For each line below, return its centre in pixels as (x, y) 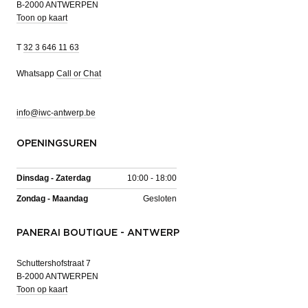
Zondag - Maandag (52, 198)
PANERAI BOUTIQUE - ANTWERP (98, 233)
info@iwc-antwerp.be (56, 112)
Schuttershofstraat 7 (54, 263)
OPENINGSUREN (57, 143)
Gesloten (160, 198)
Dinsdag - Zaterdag (54, 178)
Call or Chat (79, 73)
